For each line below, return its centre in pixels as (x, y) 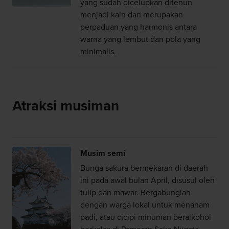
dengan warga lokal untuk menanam (145, 205)
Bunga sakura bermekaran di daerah (144, 168)
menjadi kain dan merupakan (131, 15)
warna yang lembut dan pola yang (140, 39)
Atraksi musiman (65, 106)
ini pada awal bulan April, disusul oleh (147, 180)
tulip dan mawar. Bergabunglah (135, 192)
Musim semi (102, 153)
